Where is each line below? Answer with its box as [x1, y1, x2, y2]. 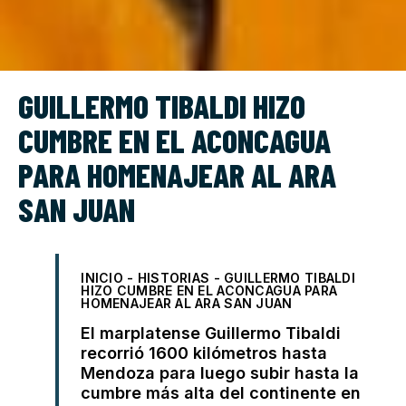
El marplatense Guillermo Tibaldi [81, 323, 342, 343]
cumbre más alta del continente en [81, 382, 362, 402]
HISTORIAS [137, 269, 210, 285]
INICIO [81, 269, 123, 285]
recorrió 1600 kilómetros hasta [81, 343, 328, 362]
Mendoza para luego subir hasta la [81, 362, 360, 382]
